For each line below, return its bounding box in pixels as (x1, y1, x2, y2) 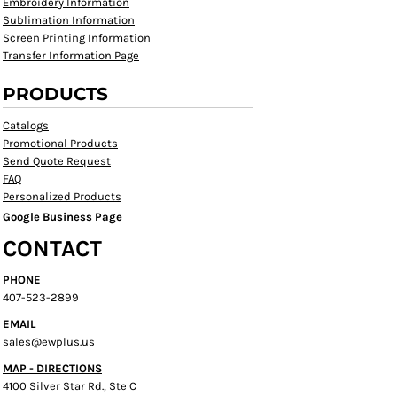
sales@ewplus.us (3, 335, 95, 348)
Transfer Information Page (3, 49, 139, 62)
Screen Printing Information (3, 31, 151, 44)
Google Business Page (3, 210, 122, 223)
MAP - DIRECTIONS (3, 362, 102, 375)
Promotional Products (3, 136, 118, 150)
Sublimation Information (3, 13, 135, 27)
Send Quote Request (3, 154, 111, 167)
